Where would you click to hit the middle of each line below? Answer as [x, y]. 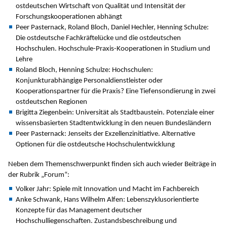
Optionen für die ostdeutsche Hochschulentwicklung [95, 144]
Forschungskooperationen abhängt [69, 17]
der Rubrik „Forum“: [39, 175]
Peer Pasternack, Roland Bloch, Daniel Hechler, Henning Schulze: [112, 27]
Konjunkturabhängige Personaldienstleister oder [89, 81]
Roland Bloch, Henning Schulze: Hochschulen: [84, 70]
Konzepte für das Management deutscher [79, 210]
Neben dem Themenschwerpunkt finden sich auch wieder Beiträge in [112, 164]
